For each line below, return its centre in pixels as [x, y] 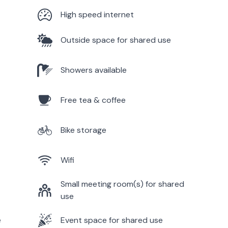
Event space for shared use [111, 220]
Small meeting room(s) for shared [122, 184]
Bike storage [83, 130]
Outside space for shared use [116, 40]
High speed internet [97, 14]
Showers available [93, 70]
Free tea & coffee [93, 100]
